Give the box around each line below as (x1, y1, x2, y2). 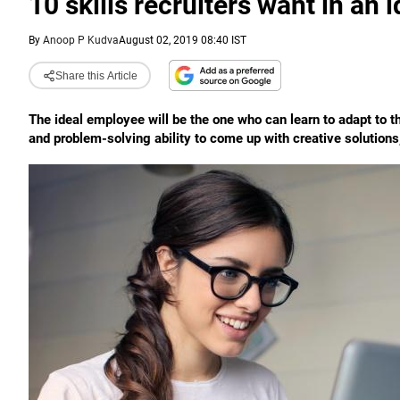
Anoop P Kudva (43, 34, 119, 46)
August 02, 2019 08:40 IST (119, 34, 246, 46)
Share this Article (54, 69, 137, 82)
